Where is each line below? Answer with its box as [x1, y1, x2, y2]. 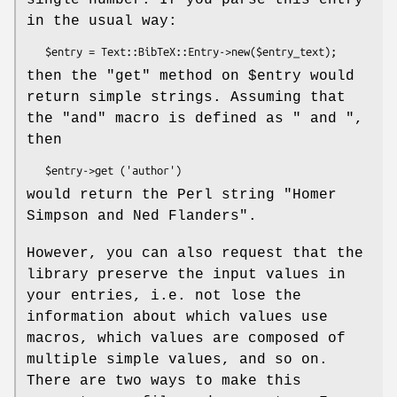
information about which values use [27, 308, 328, 325]
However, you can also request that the [27, 245, 363, 261]
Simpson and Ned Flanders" [27, 207, 248, 224]
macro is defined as [106, 110, 292, 127]
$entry [248, 67, 301, 84]
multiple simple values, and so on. [27, 351, 328, 368]
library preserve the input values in [27, 266, 346, 283]
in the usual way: [27, 12, 177, 29]
